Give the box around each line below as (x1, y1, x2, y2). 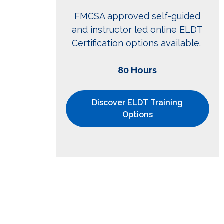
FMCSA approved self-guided (74, 11, 201, 22)
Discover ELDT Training (92, 98, 183, 108)
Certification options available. (71, 38, 203, 49)
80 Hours (118, 65, 157, 76)
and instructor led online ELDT (72, 24, 203, 35)
